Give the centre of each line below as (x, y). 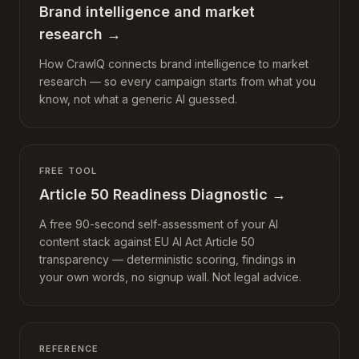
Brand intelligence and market (147, 12)
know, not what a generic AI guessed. (138, 99)
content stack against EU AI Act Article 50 (147, 242)
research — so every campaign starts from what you (177, 81)
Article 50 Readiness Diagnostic (153, 194)
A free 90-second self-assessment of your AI (159, 224)
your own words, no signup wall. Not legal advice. (170, 277)
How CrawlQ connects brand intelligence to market (174, 64)
